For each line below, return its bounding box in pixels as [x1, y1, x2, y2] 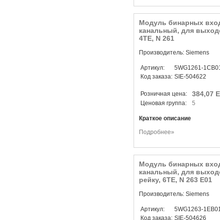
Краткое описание [139, 115, 191, 122]
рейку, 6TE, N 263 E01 [139, 176, 212, 184]
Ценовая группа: [140, 100, 188, 107]
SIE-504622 [174, 73, 206, 80]
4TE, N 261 [139, 34, 174, 42]
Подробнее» [139, 129, 174, 136]
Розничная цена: [140, 90, 190, 97]
